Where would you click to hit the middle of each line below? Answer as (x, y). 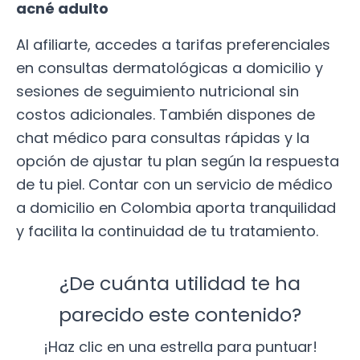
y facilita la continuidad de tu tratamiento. (167, 231)
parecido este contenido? (180, 315)
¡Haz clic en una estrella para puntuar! (180, 347)
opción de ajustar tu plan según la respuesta (178, 161)
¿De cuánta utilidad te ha (180, 284)
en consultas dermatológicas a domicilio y (170, 67)
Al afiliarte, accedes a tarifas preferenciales (173, 44)
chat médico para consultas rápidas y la (163, 137)
